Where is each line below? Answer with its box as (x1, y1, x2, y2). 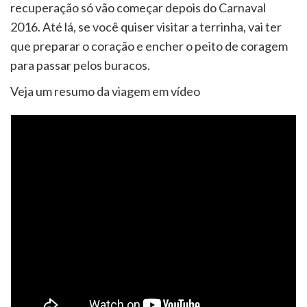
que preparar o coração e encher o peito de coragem (10, 38, 288, 53)
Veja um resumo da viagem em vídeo (10, 83, 200, 99)
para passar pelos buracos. (10, 57, 150, 73)
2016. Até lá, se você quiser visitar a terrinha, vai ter (10, 19, 282, 34)
